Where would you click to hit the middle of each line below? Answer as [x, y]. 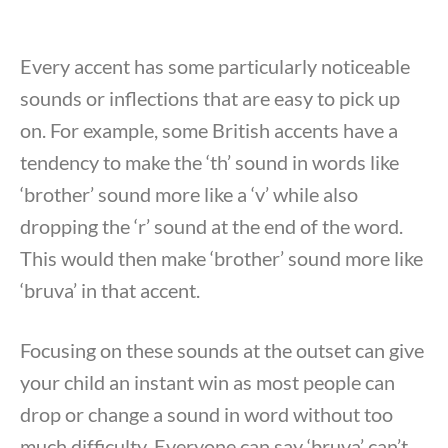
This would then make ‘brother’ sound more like [221, 258]
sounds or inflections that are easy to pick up [210, 98]
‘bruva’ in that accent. [110, 290]
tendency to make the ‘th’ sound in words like [209, 162]
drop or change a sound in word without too [206, 414]
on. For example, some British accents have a [209, 130]
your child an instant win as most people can [207, 382]
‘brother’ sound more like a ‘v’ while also [189, 194]
